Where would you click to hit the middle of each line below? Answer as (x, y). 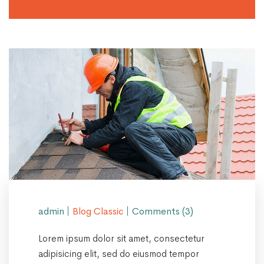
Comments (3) (163, 211)
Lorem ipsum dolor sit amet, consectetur (121, 238)
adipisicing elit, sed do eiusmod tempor (119, 253)
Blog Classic (98, 211)
